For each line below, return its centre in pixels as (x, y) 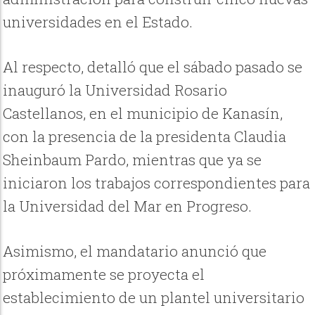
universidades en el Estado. (98, 21)
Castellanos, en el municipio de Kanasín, (143, 113)
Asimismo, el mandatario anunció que (135, 251)
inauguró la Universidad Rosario (115, 90)
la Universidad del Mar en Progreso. (128, 206)
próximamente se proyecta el (104, 275)
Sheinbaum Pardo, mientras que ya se (133, 159)
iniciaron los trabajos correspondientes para (157, 182)
